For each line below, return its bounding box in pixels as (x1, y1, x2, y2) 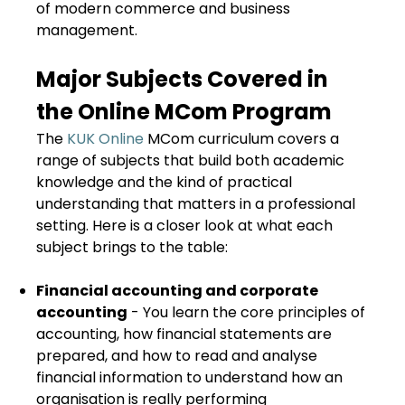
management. (36, 20, 137, 41)
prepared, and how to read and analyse (36, 345, 317, 366)
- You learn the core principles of (127, 302, 365, 323)
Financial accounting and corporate (36, 280, 318, 301)
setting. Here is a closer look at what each (36, 215, 333, 236)
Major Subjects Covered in (36, 64, 328, 94)
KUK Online (67, 128, 144, 149)
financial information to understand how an (36, 367, 343, 388)
